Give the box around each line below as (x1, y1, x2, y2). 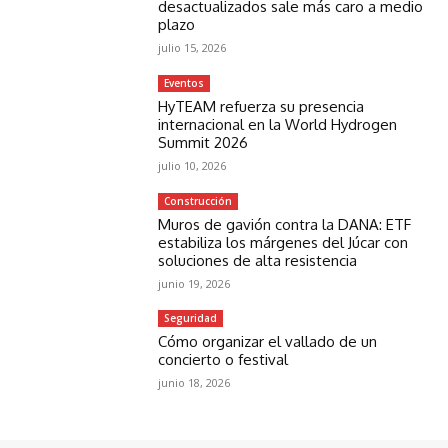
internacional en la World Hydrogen (158, 114, 398, 134)
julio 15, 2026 (158, 39, 227, 55)
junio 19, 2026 (158, 275, 231, 291)
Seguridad (164, 311, 218, 326)
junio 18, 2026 (158, 375, 231, 391)
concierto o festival (158, 350, 289, 370)
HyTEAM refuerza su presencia (158, 96, 365, 116)
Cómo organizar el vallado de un (158, 332, 378, 352)
